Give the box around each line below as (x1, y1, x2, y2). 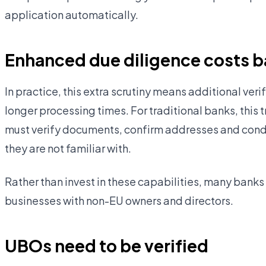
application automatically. (5, 8, 138, 21)
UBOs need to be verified (5, 235, 208, 256)
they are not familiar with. (5, 141, 131, 155)
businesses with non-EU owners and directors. (5, 194, 233, 207)
